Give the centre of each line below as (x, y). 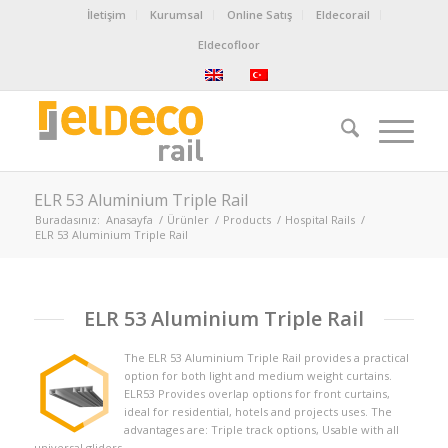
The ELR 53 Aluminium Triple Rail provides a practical (266, 358)
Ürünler (187, 219)
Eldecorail (342, 14)
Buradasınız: (67, 219)
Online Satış (259, 14)
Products (246, 219)
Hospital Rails (319, 219)
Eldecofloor (228, 44)
